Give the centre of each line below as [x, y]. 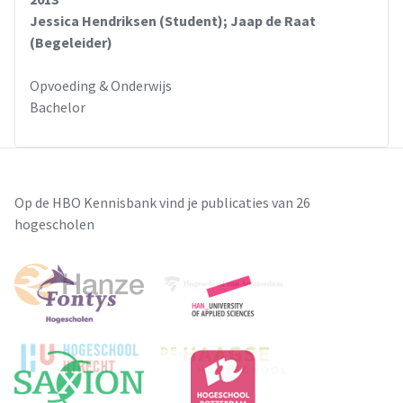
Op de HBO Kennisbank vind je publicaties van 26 [162, 202]
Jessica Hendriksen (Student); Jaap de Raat [173, 20]
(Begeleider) [71, 42]
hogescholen [54, 224]
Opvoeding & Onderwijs [101, 85]
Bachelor [58, 107]
